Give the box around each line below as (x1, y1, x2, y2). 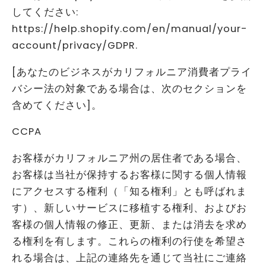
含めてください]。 (12, 98, 102, 112)
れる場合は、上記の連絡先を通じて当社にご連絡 (12, 251, 247, 265)
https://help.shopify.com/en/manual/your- (12, 22, 248, 36)
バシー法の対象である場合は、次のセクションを (12, 81, 247, 96)
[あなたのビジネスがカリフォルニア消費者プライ (12, 65, 252, 79)
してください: (12, 5, 78, 20)
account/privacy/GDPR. (12, 39, 138, 53)
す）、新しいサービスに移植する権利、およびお (12, 201, 247, 215)
